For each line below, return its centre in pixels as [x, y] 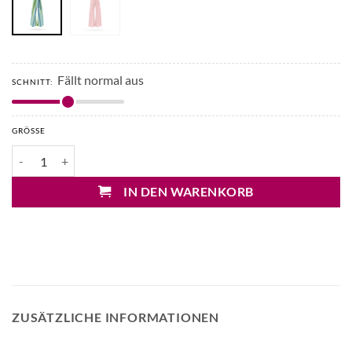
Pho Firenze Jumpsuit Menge [82, 154]
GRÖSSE [26, 131]
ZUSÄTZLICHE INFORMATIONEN [115, 317]
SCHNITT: [33, 82]
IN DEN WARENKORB [189, 192]
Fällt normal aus [101, 80]
